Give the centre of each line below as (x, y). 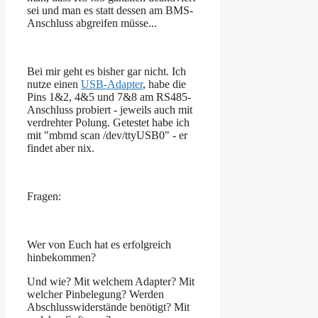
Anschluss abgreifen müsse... (92, 23)
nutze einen (54, 84)
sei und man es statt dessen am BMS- (110, 10)
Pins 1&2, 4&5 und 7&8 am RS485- (109, 97)
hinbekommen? (61, 257)
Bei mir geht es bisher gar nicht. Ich (106, 71)
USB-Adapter (112, 84)
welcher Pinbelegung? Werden (95, 294)
